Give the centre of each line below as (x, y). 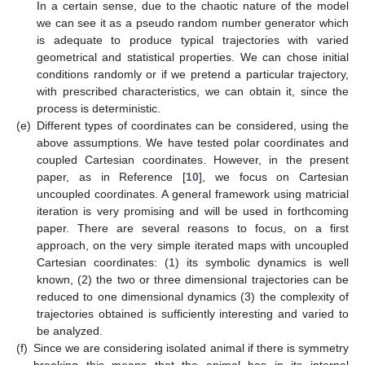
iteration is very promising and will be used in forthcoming (193, 211)
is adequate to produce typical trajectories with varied (193, 40)
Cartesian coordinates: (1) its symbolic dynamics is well (193, 263)
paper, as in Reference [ (111, 177)
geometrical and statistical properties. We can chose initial (193, 57)
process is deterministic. (99, 109)
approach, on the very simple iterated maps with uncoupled (193, 246)
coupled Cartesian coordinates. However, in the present (193, 160)
